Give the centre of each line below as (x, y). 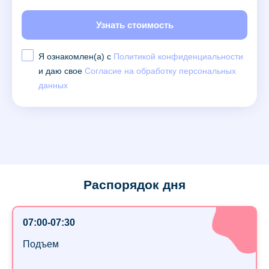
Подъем (41, 244)
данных (53, 86)
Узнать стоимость (134, 25)
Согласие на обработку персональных (160, 71)
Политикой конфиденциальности (178, 57)
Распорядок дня (134, 185)
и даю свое (62, 71)
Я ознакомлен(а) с (76, 57)
